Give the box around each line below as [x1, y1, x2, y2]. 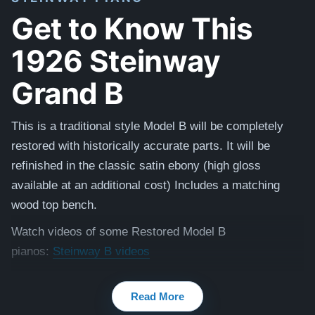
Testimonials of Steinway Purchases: [11, 271, 208, 285]
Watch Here [208, 271, 270, 285]
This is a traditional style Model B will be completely [11, 120, 283, 133]
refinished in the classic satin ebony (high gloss [11, 159, 261, 172]
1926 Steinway [11, 39, 221, 81]
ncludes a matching [178, 179, 280, 192]
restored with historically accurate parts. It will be [11, 139, 270, 153]
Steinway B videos [53, 245, 150, 258]
